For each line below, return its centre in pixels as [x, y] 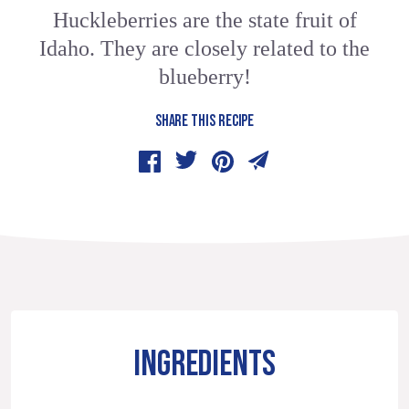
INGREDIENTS [204, 365]
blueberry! [204, 77]
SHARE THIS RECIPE [204, 121]
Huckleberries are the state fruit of [204, 21]
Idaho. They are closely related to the [204, 49]
